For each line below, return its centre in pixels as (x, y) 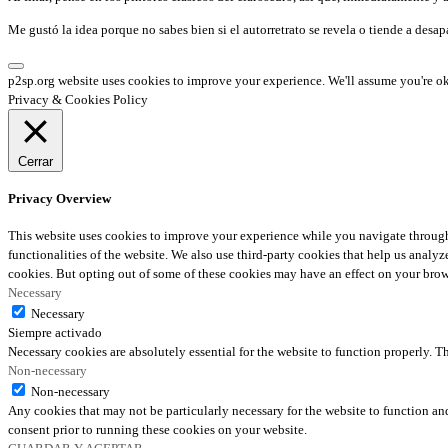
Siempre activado (55, 332)
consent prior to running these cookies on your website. (157, 429)
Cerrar (35, 161)
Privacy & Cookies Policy (78, 99)
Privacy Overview (59, 199)
